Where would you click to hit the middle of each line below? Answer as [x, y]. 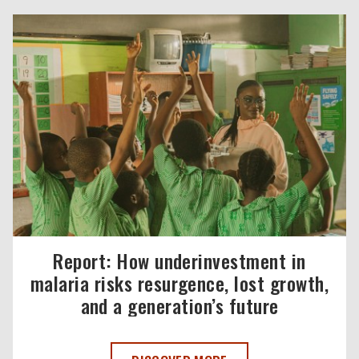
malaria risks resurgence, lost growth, [179, 282]
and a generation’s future [179, 305]
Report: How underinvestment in [179, 260]
